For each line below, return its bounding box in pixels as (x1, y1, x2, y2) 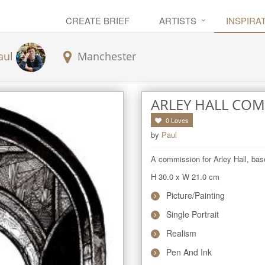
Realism (166, 227, 196, 239)
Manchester (77, 49, 136, 63)
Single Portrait (166, 208, 219, 220)
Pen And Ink (166, 246, 212, 258)
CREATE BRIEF (66, 14, 130, 27)
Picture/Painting (166, 189, 225, 201)
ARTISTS (159, 14, 196, 27)
